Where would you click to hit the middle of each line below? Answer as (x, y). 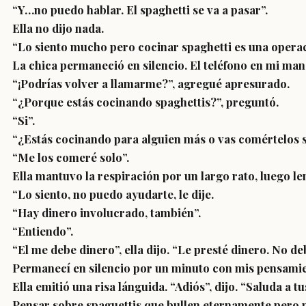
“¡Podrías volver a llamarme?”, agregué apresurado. (151, 83)
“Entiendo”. (43, 231)
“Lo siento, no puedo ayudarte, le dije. (113, 194)
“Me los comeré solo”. (71, 157)
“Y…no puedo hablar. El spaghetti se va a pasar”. (140, 10)
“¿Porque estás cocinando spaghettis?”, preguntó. (145, 102)
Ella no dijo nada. (58, 28)
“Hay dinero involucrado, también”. (107, 212)
